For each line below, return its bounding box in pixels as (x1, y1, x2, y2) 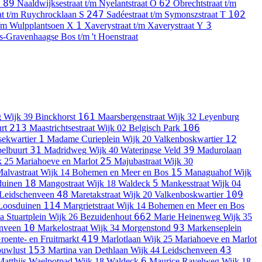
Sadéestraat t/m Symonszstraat (106, 9, 220, 19)
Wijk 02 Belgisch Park (97, 123, 180, 133)
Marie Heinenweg (154, 212, 220, 222)
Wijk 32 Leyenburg (167, 112, 239, 122)
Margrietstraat (63, 201, 114, 211)
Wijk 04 (212, 178, 241, 189)
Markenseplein (187, 223, 242, 233)
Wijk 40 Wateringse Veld (89, 145, 181, 156)
